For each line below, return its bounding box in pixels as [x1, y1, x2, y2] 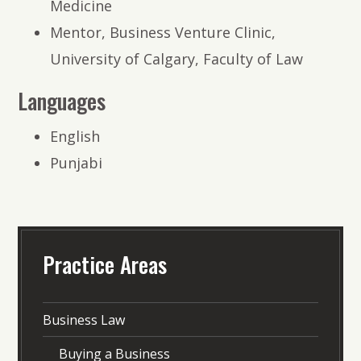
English [50, 127, 101, 147]
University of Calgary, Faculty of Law [50, 49, 304, 69]
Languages [18, 85, 106, 118]
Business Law [42, 311, 125, 330]
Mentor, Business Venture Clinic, [50, 23, 276, 43]
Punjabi [50, 153, 103, 173]
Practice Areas [42, 248, 167, 281]
